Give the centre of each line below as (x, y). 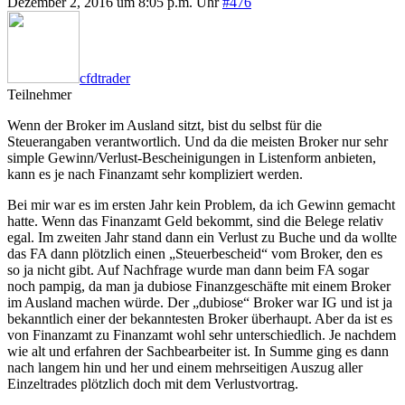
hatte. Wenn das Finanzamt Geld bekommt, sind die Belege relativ (195, 221)
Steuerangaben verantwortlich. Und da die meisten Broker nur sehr (198, 141)
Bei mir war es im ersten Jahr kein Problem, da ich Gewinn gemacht (201, 204)
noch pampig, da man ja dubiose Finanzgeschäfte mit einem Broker (199, 286)
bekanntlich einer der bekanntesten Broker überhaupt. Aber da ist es (200, 318)
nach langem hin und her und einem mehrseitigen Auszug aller (185, 367)
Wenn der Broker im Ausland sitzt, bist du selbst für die (165, 125)
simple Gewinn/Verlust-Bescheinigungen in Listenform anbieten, (192, 157)
